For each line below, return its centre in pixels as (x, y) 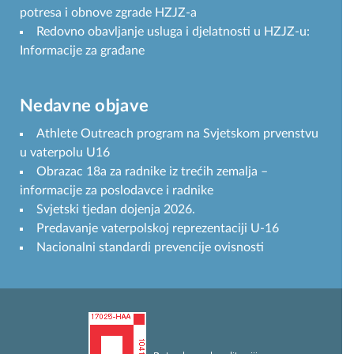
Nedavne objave (85, 105)
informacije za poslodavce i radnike (117, 190)
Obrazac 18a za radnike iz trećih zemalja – (152, 171)
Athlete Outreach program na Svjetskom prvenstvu (177, 133)
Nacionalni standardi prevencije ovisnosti (150, 247)
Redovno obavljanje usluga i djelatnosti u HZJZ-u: (173, 31)
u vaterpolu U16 (65, 152)
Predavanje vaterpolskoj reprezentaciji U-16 (158, 228)
